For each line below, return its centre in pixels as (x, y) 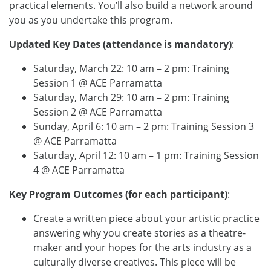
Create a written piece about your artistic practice (146, 218)
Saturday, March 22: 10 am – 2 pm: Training (131, 68)
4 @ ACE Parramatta (79, 170)
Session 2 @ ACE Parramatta (98, 112)
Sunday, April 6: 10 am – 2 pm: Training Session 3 (144, 126)
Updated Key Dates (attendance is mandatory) (120, 44)
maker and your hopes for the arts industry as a (142, 247)
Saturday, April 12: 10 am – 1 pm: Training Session (146, 155)
